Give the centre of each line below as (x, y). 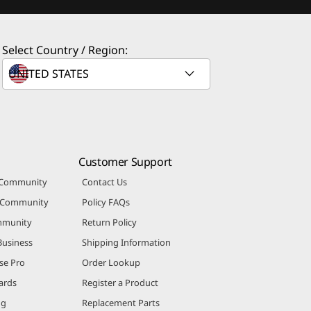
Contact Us (105, 182)
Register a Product (120, 282)
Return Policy (110, 222)
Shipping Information (127, 242)
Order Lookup (111, 262)
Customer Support (125, 161)
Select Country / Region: (65, 50)
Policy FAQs (106, 202)
